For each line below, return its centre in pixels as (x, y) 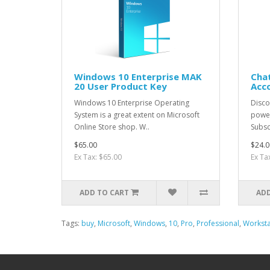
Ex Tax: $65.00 (98, 157)
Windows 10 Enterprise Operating (132, 102)
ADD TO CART (105, 192)
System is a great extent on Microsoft (137, 115)
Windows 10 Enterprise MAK (138, 76)
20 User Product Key (121, 86)
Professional (218, 223)
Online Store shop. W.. (112, 127)
